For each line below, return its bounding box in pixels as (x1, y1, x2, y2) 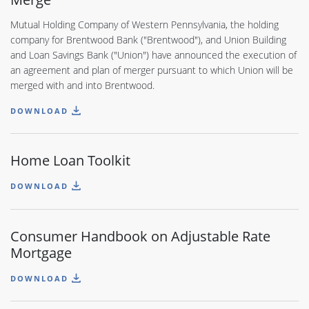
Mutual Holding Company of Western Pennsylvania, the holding (10, 18, 279, 32)
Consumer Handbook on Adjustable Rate (10, 226, 270, 246)
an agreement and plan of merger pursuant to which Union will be (10, 63, 293, 77)
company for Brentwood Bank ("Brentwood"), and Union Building (10, 33, 286, 47)
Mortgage (10, 242, 72, 262)
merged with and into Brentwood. (10, 79, 154, 92)
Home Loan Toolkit (10, 150, 130, 170)
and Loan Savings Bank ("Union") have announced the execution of (10, 48, 297, 62)
